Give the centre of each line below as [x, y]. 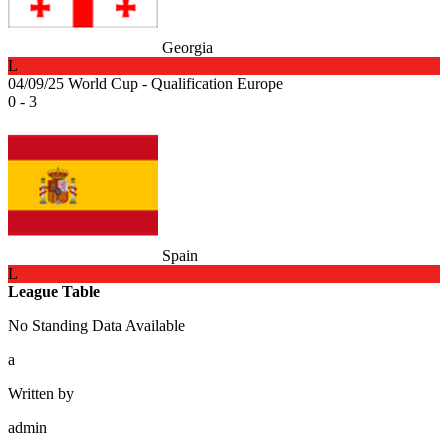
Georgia [187, 47]
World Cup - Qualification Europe [175, 83]
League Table [54, 291]
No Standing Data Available [96, 325]
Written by [41, 393]
